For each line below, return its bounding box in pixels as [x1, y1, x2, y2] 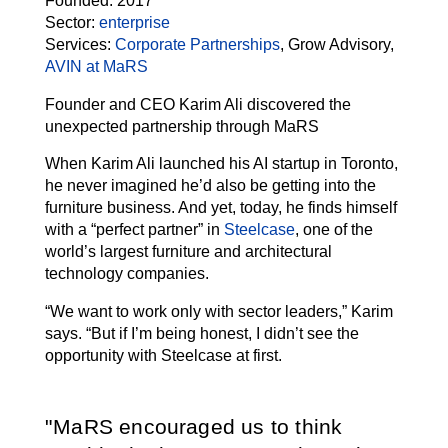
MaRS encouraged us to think [53, 415, 343, 439]
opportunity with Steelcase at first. [45, 347, 282, 365]
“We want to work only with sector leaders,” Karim [45, 303, 393, 321]
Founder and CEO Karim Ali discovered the [45, 96, 351, 114]
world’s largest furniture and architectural [45, 243, 332, 261]
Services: [45, 36, 111, 54]
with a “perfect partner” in [45, 221, 224, 239]
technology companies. [45, 265, 209, 283]
